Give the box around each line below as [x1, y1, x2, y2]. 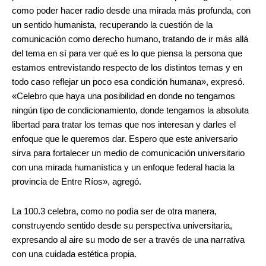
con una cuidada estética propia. [12, 249, 137, 259]
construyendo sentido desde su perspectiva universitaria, [12, 220, 232, 230]
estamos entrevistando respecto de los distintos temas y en [12, 63, 242, 73]
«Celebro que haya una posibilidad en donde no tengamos [12, 91, 235, 102]
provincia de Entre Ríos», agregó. [12, 177, 141, 187]
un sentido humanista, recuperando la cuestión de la [12, 20, 213, 30]
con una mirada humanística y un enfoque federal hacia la [12, 163, 235, 173]
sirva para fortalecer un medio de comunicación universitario [12, 148, 245, 159]
